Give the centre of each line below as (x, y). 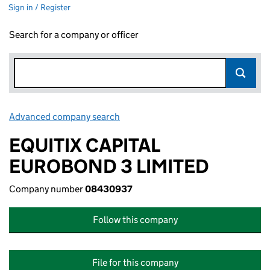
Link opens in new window (175, 117)
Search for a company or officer (74, 35)
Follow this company (135, 220)
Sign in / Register (39, 7)
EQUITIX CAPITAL (84, 145)
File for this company (135, 262)
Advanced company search (64, 117)
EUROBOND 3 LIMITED (109, 166)
